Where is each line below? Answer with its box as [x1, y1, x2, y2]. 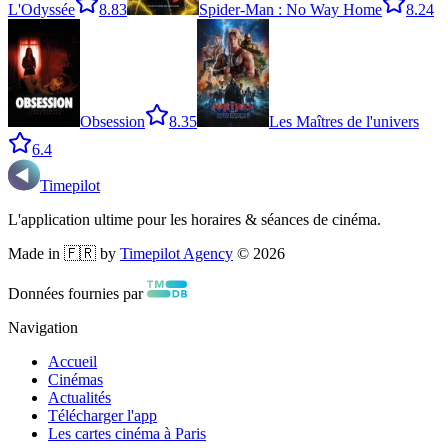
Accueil [48, 353, 97, 371]
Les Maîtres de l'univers [269, 113, 419, 131]
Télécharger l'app [48, 407, 157, 425]
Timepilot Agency [120, 245, 233, 263]
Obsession [80, 113, 145, 131]
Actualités [48, 389, 111, 407]
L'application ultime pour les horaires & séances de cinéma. [8, 211, 381, 229]
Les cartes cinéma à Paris [48, 425, 206, 443]
